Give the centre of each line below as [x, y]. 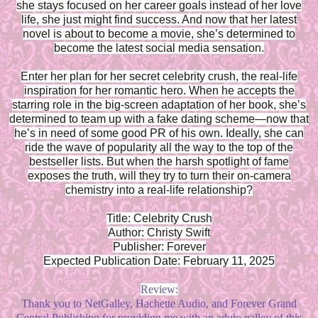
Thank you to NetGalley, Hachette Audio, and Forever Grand [159, 304]
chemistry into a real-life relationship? [159, 190]
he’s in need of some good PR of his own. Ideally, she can [159, 133]
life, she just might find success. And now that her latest [159, 20]
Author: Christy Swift [159, 233]
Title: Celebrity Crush [159, 219]
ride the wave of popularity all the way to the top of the [159, 148]
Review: [159, 290]
